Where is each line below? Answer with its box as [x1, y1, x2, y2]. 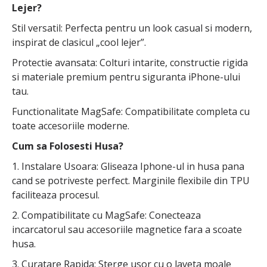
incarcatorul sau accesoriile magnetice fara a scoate [12, 223, 242, 237]
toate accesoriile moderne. [12, 119, 129, 133]
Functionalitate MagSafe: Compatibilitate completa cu [12, 105, 250, 119]
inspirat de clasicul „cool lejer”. [12, 36, 146, 49]
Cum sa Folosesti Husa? [12, 139, 123, 153]
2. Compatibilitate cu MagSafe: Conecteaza [12, 209, 201, 222]
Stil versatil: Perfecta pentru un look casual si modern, [12, 21, 252, 35]
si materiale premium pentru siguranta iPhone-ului [12, 70, 240, 84]
